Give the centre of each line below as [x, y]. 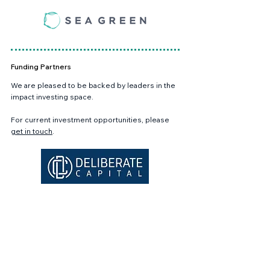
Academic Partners [48, 262]
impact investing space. [52, 97]
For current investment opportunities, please [90, 120]
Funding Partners [41, 67]
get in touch [32, 131]
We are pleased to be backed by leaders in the [93, 85]
